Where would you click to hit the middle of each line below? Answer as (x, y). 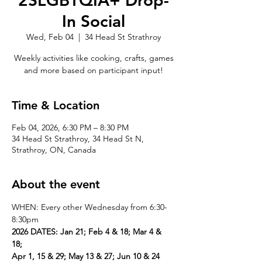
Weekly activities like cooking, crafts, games (94, 58)
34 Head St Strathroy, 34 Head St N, (78, 139)
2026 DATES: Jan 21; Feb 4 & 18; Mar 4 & (88, 232)
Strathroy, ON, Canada (54, 150)
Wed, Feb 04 (50, 37)
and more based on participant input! (94, 70)
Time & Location (56, 105)
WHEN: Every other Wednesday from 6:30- (89, 207)
